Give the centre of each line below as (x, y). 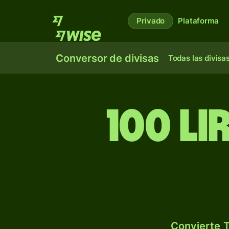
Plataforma (198, 21)
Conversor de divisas (107, 58)
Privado (151, 21)
